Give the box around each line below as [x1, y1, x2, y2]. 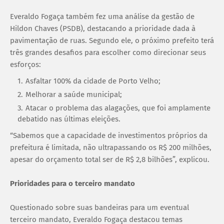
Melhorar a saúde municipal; [25, 89, 122, 99]
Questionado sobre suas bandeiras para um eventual [10, 202, 189, 212]
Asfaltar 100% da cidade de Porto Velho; [25, 76, 160, 85]
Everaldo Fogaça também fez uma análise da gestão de [10, 11, 194, 21]
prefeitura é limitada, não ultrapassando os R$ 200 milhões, [10, 142, 211, 152]
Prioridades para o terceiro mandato [10, 178, 135, 188]
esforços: [10, 59, 41, 69]
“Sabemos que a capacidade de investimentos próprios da [10, 130, 207, 140]
